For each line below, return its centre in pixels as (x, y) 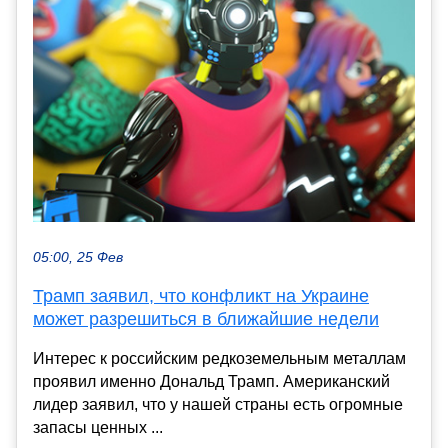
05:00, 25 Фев (78, 257)
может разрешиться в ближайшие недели (206, 318)
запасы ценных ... (98, 427)
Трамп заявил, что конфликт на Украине (201, 295)
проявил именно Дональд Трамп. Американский (211, 381)
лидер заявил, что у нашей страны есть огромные (218, 404)
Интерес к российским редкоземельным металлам (219, 358)
